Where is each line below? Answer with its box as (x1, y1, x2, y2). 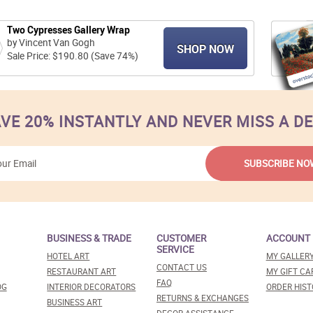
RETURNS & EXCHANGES (156, 292, 249, 303)
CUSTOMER (156, 231, 206, 245)
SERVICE (156, 242, 194, 256)
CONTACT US (156, 261, 207, 272)
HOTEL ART (47, 250, 90, 261)
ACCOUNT (265, 231, 310, 245)
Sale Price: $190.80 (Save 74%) (7, 50, 138, 63)
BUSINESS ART (47, 296, 103, 307)
